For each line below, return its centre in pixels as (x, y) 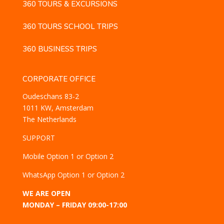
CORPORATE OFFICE (59, 79)
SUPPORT (38, 137)
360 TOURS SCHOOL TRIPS (70, 26)
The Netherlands (49, 119)
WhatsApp (40, 174)
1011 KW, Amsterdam (58, 107)
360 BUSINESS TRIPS (59, 49)
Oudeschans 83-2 (50, 96)
